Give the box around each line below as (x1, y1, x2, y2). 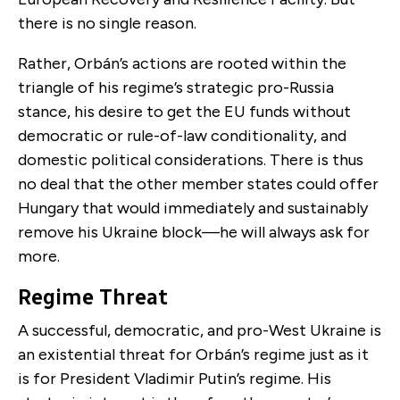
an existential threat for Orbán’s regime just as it (18, 344, 369, 364)
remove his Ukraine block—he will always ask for (18, 221, 370, 242)
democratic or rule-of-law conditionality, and (18, 125, 346, 146)
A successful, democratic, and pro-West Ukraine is (18, 320, 381, 340)
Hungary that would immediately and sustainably (18, 197, 368, 218)
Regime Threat (18, 283, 172, 310)
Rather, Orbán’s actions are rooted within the (18, 53, 346, 73)
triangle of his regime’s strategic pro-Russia (18, 77, 334, 97)
